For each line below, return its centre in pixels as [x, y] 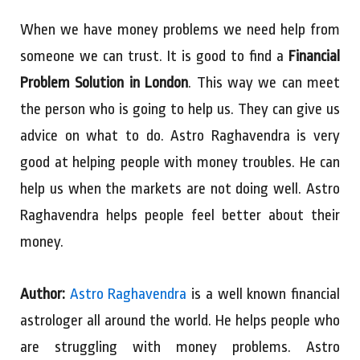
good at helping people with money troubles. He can [180, 163]
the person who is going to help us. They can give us [180, 110]
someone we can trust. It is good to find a [154, 57]
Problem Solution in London [104, 83]
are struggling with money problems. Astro [180, 348]
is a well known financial [264, 295]
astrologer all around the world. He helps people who [180, 321]
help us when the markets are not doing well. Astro [180, 189]
